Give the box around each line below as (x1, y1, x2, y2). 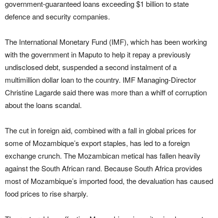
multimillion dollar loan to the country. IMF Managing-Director (5, 74, 196, 85)
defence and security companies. (5, 11, 110, 21)
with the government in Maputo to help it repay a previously (5, 49, 191, 59)
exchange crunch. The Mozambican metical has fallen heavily (5, 150, 200, 161)
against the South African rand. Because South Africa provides (5, 163, 202, 173)
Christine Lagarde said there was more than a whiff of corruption (5, 87, 207, 97)
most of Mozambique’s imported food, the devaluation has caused (5, 175, 213, 186)
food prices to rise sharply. (5, 188, 88, 199)
